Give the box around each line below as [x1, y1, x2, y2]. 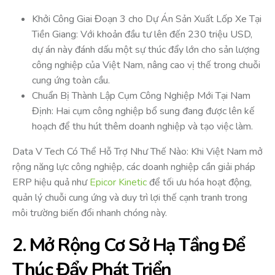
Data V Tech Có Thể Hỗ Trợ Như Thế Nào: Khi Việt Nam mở [12, 145, 263, 159]
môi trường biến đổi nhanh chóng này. [12, 206, 167, 220]
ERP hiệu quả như [12, 176, 90, 190]
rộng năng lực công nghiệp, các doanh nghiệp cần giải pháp [12, 160, 255, 174]
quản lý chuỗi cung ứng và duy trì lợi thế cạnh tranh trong [12, 191, 247, 205]
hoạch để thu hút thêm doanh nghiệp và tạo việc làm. [32, 120, 253, 134]
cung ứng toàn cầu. [32, 74, 110, 88]
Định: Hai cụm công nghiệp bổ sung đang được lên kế [32, 104, 255, 118]
